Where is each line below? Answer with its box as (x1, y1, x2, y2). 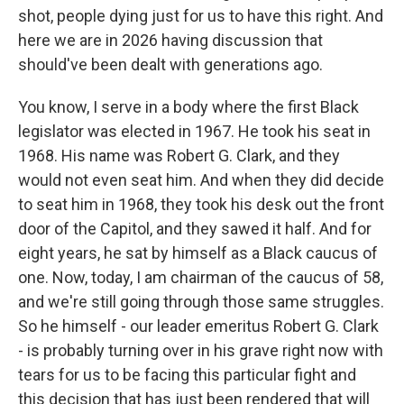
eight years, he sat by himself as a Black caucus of (18, 243, 378, 262)
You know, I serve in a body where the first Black (18, 97, 359, 116)
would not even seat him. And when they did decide (18, 170, 384, 189)
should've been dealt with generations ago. (18, 55, 323, 74)
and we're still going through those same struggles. (18, 292, 384, 311)
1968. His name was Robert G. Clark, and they (18, 146, 340, 165)
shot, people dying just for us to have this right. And (18, 6, 383, 25)
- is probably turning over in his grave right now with (18, 341, 383, 360)
